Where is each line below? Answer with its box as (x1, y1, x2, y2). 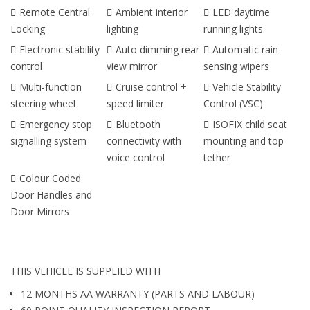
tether (203, 151, 230, 164)
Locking (10, 22, 45, 35)
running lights (203, 22, 263, 35)
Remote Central (19, 6, 90, 19)
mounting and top (203, 134, 284, 147)
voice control (107, 151, 165, 164)
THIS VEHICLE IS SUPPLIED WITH (10, 264, 161, 277)
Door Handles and (10, 188, 92, 201)
